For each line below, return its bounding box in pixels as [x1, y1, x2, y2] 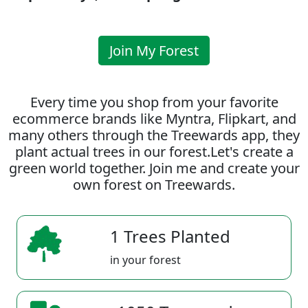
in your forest [110, 252, 181, 267]
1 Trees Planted [110, 225, 230, 247]
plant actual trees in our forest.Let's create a [14, 142, 294, 161]
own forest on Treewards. [73, 175, 235, 194]
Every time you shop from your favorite [30, 93, 278, 111]
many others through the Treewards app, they [8, 126, 300, 144]
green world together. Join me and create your [8, 159, 300, 177]
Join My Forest [109, 41, 199, 60]
